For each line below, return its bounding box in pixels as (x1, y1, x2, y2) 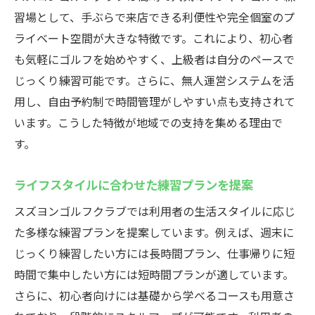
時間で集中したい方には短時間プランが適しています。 (14, 266, 294, 283)
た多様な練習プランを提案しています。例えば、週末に (14, 224, 294, 240)
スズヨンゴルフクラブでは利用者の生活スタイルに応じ (14, 202, 295, 219)
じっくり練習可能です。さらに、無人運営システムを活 (14, 72, 294, 89)
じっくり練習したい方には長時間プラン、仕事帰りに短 (14, 245, 295, 262)
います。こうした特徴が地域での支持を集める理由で (14, 114, 283, 131)
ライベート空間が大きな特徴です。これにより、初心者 (14, 30, 293, 46)
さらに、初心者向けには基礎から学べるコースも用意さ (14, 287, 295, 304)
